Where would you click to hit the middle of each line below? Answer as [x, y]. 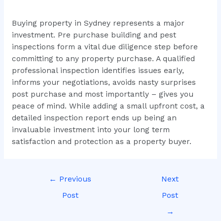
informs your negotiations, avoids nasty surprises [104, 82]
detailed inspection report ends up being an [94, 118]
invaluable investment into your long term [91, 129]
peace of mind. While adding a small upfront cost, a [108, 106]
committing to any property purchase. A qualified [103, 58]
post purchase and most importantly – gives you [102, 94]
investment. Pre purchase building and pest [94, 35]
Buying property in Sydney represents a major [98, 23]
